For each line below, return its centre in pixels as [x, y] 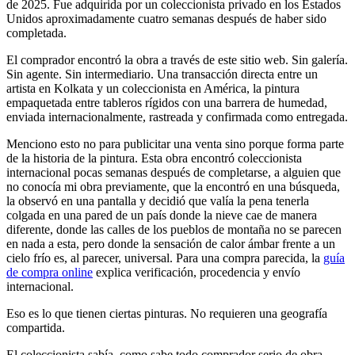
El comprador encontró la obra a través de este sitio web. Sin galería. [177, 59]
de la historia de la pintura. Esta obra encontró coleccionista [154, 158]
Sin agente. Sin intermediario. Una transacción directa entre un [162, 74]
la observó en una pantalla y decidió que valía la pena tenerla [158, 200]
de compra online [50, 272]
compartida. [36, 327]
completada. [36, 32]
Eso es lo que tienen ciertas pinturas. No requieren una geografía [167, 313]
